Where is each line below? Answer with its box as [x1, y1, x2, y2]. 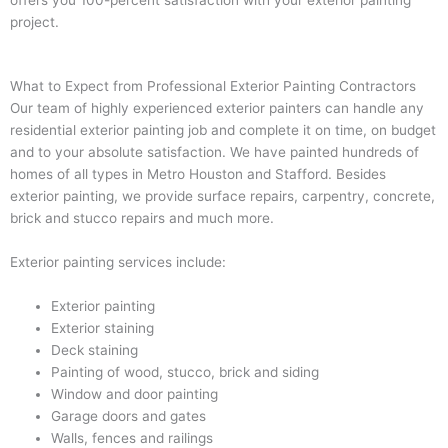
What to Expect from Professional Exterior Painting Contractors [10, 77, 416, 94]
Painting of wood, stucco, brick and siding [51, 363, 320, 380]
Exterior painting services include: [10, 253, 226, 270]
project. [10, 13, 59, 30]
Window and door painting [51, 385, 219, 402]
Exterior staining [51, 319, 155, 336]
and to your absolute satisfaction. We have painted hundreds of [10, 143, 419, 160]
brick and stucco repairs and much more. [10, 209, 274, 226]
